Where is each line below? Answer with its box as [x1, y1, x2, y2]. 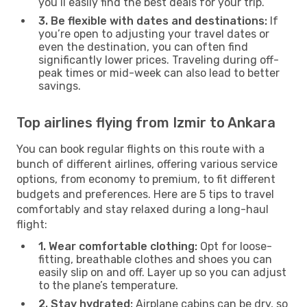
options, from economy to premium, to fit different [16, 172, 275, 186]
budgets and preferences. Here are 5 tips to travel [16, 187, 274, 201]
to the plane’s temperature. [38, 278, 178, 292]
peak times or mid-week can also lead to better [38, 66, 280, 79]
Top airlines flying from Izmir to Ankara [16, 114, 275, 131]
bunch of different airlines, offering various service [16, 157, 278, 171]
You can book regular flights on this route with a [16, 142, 265, 156]
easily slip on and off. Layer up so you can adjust [38, 265, 286, 279]
